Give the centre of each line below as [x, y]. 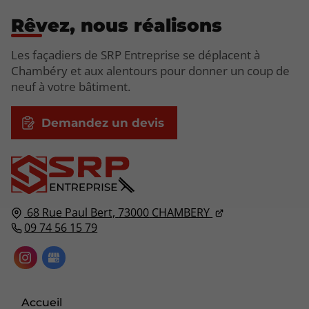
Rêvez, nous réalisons [117, 26]
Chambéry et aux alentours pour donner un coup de [150, 71]
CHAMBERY [181, 212]
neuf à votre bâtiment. [71, 87]
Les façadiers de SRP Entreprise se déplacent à [136, 55]
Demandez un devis [102, 123]
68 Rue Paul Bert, [71, 212]
